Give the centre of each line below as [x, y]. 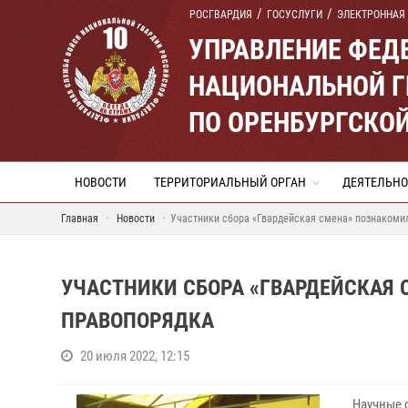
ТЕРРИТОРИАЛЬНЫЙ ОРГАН [230, 182]
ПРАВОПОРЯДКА [138, 321]
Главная [80, 219]
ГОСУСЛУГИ [295, 15]
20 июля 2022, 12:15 [135, 356]
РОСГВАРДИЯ [221, 15]
